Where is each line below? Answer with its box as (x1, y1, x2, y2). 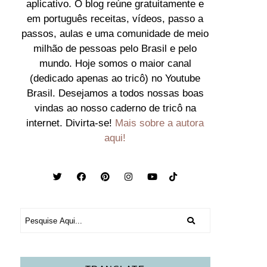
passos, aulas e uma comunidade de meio (21, 28, 209, 40)
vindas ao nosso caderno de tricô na (34, 103, 196, 114)
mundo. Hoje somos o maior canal (39, 58, 191, 70)
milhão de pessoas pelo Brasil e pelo (33, 43, 197, 55)
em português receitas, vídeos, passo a (27, 13, 204, 25)
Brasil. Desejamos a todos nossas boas (26, 88, 204, 100)
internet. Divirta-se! (26, 117, 116, 129)
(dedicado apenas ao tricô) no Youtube (30, 73, 201, 85)
